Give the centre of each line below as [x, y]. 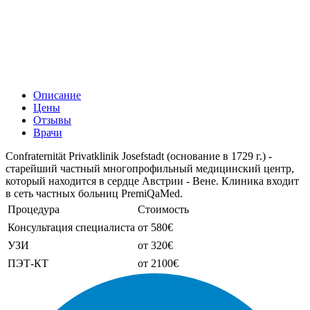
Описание [57, 95]
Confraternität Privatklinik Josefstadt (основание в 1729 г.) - [139, 156]
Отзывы [52, 120]
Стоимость [163, 210]
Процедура [34, 210]
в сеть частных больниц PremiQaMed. [94, 194]
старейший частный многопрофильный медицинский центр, [150, 169]
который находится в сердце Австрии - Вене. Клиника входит [152, 181]
